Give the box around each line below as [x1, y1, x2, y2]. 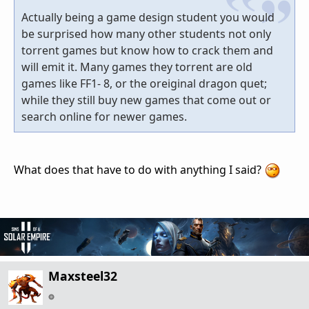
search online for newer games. [21, 109, 187, 125]
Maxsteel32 [48, 268, 117, 285]
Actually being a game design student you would [21, 10, 275, 26]
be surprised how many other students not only [21, 26, 271, 42]
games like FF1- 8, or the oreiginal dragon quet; [21, 76, 267, 92]
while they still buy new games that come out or [21, 92, 271, 108]
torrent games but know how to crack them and [21, 43, 273, 59]
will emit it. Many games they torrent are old [21, 59, 252, 75]
